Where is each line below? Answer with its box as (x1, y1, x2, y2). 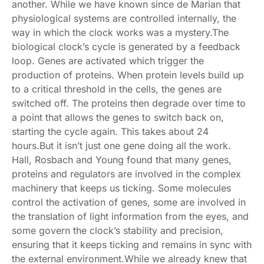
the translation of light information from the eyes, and (12, 210, 249, 222)
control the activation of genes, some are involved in (12, 196, 246, 208)
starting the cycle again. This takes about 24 (12, 125, 209, 137)
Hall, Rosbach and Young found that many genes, (12, 153, 232, 166)
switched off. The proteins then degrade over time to (12, 97, 246, 109)
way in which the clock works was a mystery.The (12, 26, 229, 38)
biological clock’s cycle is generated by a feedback (12, 40, 240, 52)
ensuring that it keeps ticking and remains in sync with (12, 238, 252, 250)
